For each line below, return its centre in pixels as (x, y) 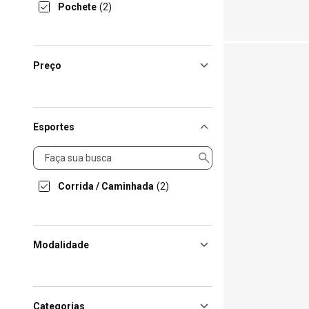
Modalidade (61, 245)
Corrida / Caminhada (106, 186)
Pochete (77, 7)
